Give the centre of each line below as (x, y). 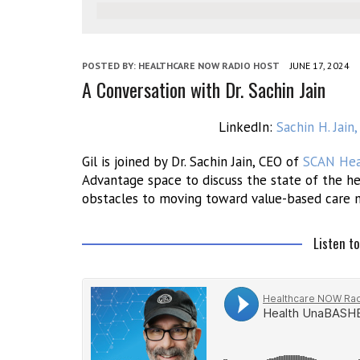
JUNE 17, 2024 (320, 65)
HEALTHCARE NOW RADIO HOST (209, 65)
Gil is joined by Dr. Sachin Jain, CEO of (192, 162)
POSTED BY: (110, 65)
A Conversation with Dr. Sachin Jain (204, 89)
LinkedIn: (247, 127)
